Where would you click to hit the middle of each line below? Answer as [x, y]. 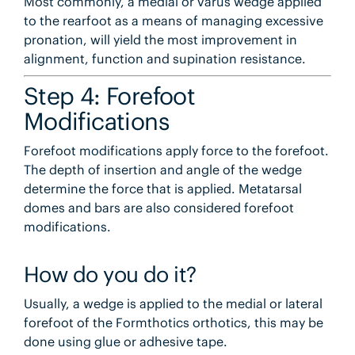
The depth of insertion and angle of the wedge [162, 169]
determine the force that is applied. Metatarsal [162, 188]
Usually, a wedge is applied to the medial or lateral [173, 303]
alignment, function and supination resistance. [164, 59]
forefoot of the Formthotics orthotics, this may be [173, 322]
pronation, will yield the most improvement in [160, 40]
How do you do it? [110, 275]
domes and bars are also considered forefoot [158, 207]
